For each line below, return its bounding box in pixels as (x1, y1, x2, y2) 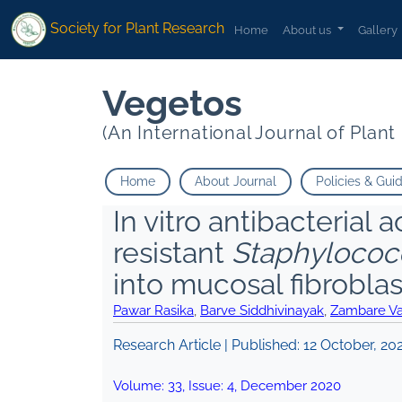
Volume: (113, 378, 168, 395)
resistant (113, 236, 232, 270)
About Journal (195, 174, 276, 189)
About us (283, 22, 335, 37)
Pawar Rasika (113, 302, 194, 319)
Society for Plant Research (50, 20, 224, 38)
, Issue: (182, 378, 227, 395)
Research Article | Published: (113, 336, 303, 354)
